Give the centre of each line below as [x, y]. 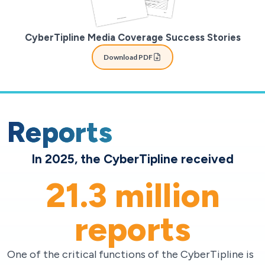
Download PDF [128, 57]
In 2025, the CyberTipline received [132, 159]
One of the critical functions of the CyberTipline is [130, 255]
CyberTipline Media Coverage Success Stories [132, 38]
